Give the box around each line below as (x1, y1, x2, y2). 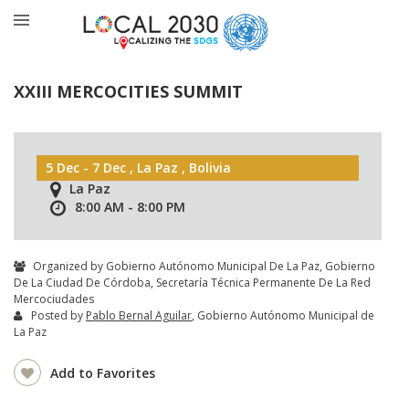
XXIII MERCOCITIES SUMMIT (14, 79, 243, 102)
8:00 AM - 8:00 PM (75, 197, 185, 215)
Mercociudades (14, 290, 94, 307)
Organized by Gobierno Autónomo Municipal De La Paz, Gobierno (30, 257, 375, 274)
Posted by (31, 307, 86, 323)
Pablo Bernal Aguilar (86, 307, 192, 323)
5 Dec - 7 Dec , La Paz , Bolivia (46, 158, 231, 176)
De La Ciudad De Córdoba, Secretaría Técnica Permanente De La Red (14, 274, 371, 290)
